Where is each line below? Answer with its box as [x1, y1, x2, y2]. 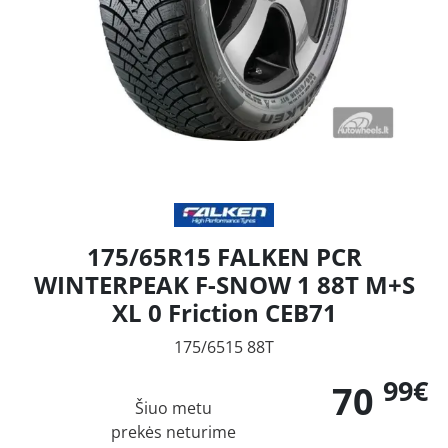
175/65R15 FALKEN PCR [86, 239, 362, 273]
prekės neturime [110, 420, 236, 443]
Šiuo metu [134, 396, 212, 419]
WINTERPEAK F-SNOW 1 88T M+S [33, 267, 415, 301]
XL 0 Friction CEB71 [111, 295, 337, 329]
